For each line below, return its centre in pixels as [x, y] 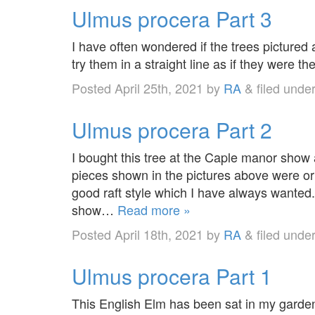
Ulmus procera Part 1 [172, 276]
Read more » [154, 209]
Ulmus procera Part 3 [172, 18]
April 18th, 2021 [159, 234]
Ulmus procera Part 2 [172, 129]
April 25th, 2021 [159, 88]
